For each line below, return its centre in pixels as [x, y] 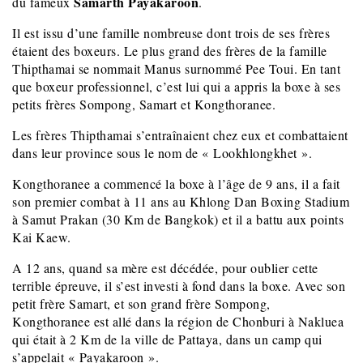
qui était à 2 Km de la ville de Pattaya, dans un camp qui [167, 340]
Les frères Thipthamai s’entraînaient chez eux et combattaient [180, 135]
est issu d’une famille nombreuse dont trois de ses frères [177, 33]
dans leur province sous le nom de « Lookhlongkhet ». [162, 153]
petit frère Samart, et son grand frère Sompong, [141, 304]
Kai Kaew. [42, 237]
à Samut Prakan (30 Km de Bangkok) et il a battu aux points [178, 220]
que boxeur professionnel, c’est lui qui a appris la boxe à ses [176, 87]
